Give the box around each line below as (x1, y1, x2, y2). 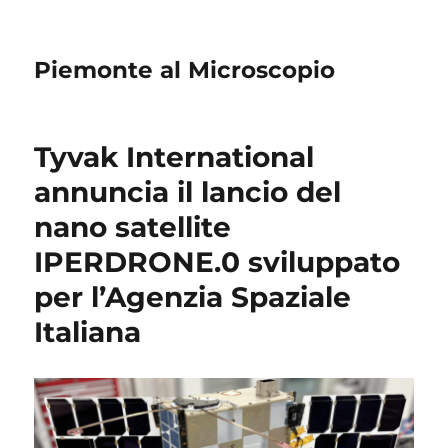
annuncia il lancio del (34, 175, 342, 209)
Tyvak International (34, 140, 315, 174)
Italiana (34, 315, 142, 349)
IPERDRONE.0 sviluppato (34, 245, 401, 279)
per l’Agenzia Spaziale (34, 280, 352, 314)
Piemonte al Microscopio (34, 56, 336, 84)
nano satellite (34, 210, 232, 244)
